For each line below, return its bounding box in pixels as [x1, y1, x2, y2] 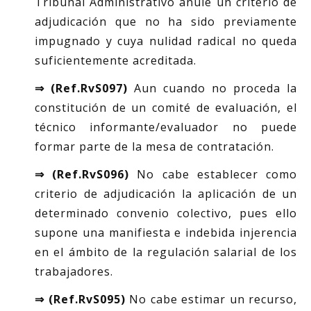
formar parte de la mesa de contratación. [35, 139, 274, 154]
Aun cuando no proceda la [128, 81, 297, 96]
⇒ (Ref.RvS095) [35, 292, 126, 307]
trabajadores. [35, 264, 113, 279]
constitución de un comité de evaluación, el [35, 100, 297, 115]
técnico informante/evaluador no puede [35, 119, 297, 135]
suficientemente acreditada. [35, 53, 196, 68]
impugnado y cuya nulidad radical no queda [35, 33, 297, 49]
